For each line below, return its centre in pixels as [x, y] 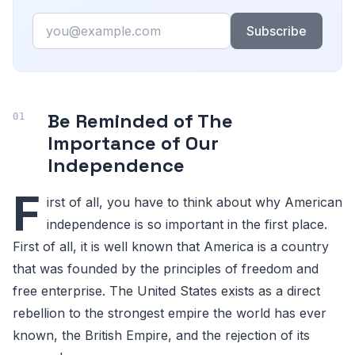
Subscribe [276, 31]
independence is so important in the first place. [187, 224]
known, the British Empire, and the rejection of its [161, 335]
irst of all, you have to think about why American [195, 202]
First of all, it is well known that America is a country [171, 246]
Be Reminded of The [140, 121]
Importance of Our [133, 143]
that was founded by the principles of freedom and [166, 269]
